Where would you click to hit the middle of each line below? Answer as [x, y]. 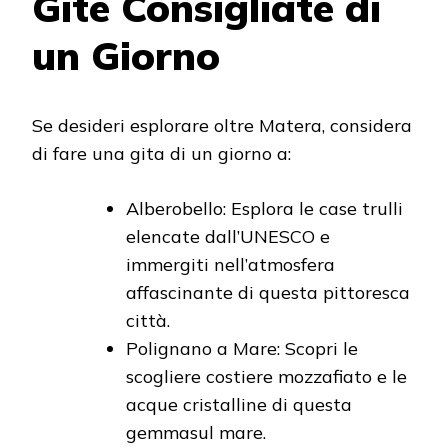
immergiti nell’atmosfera [230, 265]
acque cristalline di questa [239, 405]
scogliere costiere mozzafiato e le [266, 377]
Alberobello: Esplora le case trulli [264, 209]
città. [148, 321]
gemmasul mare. [196, 433]
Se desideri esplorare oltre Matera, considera [222, 126]
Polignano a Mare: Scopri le [242, 349]
